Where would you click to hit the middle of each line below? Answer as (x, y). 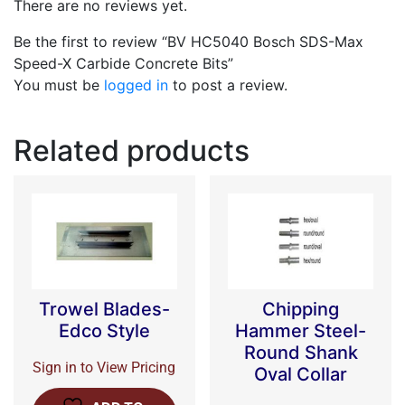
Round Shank (301, 352)
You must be (59, 85)
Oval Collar (301, 374)
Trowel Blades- (104, 309)
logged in (136, 85)
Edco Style (104, 330)
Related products (132, 151)
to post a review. (228, 85)
